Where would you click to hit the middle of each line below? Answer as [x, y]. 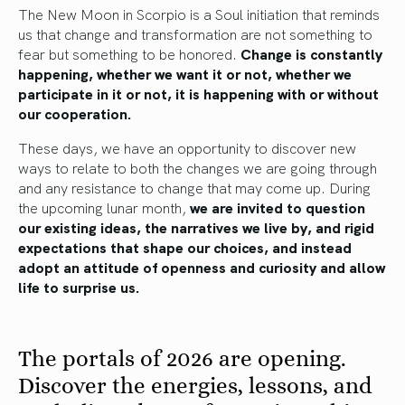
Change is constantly [311, 54]
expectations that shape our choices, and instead [185, 247]
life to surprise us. [79, 287]
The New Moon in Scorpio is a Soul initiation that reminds [199, 14]
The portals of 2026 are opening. [182, 359]
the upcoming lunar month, [104, 207]
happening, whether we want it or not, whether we [185, 74]
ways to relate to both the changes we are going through [198, 168]
